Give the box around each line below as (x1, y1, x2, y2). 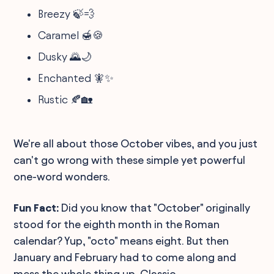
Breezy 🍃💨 (38, 7, 95, 20)
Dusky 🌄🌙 (38, 50, 92, 62)
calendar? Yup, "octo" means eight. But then (13, 234, 229, 246)
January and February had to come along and (13, 251, 237, 263)
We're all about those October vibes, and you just (13, 137, 258, 149)
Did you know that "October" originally (59, 201, 251, 213)
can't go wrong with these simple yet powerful (13, 154, 246, 166)
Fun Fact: (13, 201, 59, 213)
